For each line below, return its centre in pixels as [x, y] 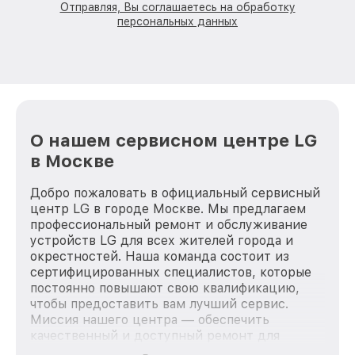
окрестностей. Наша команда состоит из [160, 257]
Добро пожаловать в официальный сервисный [175, 193]
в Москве [72, 161]
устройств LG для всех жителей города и [162, 241]
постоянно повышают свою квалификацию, [165, 288]
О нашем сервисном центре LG [174, 141]
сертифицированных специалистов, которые [171, 273]
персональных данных [177, 21]
